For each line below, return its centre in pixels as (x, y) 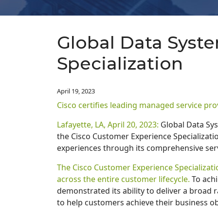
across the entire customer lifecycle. (123, 179)
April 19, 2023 (76, 91)
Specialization (120, 63)
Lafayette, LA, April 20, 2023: (108, 124)
